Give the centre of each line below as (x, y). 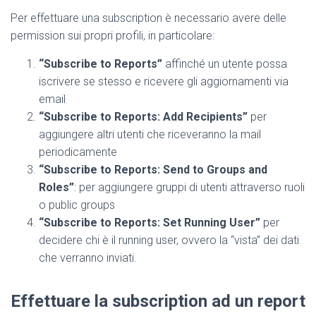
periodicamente (78, 152)
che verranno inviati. (88, 258)
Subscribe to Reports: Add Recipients (143, 117)
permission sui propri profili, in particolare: (113, 36)
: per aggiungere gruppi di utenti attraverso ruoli (189, 187)
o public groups (77, 205)
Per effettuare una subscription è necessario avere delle (148, 18)
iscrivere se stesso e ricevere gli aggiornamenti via (164, 81)
